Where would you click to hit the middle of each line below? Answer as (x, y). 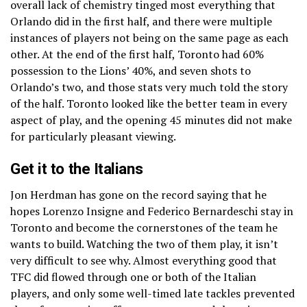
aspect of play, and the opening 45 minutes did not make (151, 120)
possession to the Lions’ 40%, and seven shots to (131, 70)
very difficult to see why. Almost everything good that (144, 260)
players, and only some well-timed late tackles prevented (152, 293)
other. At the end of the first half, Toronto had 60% (137, 54)
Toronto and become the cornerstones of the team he (144, 227)
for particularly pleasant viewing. (93, 136)
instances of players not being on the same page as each (149, 37)
